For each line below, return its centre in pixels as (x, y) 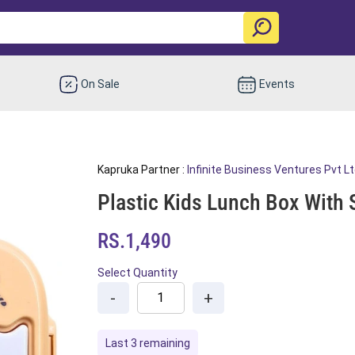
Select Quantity (137, 272)
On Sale (101, 84)
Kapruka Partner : (142, 169)
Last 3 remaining (147, 343)
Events (277, 84)
